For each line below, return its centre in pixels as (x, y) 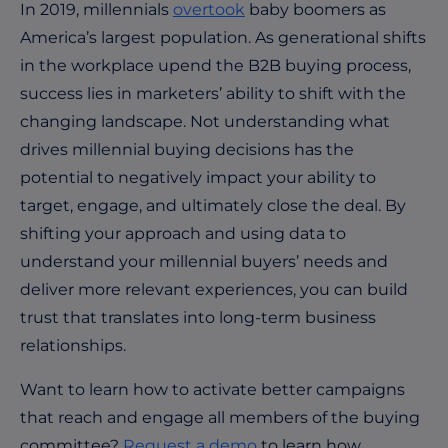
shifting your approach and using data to (183, 233)
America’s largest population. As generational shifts (223, 37)
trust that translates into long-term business (198, 317)
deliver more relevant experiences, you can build (214, 289)
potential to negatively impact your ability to (198, 177)
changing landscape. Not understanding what (205, 121)
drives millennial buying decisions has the (187, 149)
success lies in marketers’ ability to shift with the (213, 93)
